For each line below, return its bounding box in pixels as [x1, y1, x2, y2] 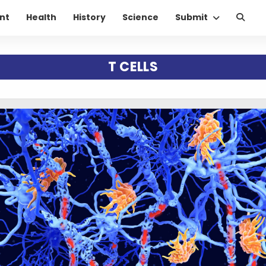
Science [122, 11, 159, 24]
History [73, 11, 106, 24]
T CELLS [107, 57, 159, 76]
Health [26, 11, 56, 24]
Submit [175, 11, 208, 24]
